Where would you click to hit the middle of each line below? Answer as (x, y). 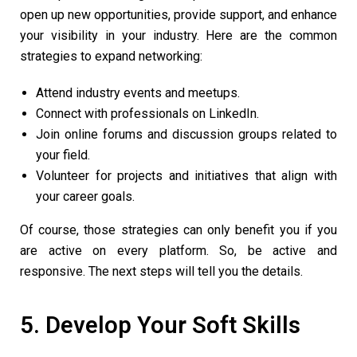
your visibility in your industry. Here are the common (178, 36)
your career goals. (87, 197)
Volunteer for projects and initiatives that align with (186, 176)
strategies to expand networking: (113, 57)
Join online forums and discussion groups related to (186, 135)
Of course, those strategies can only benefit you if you (178, 230)
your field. (63, 155)
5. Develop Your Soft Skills (160, 326)
